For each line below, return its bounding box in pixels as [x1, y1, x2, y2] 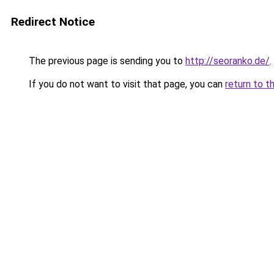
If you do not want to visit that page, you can [26, 78, 225, 90]
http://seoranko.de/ [185, 55, 270, 67]
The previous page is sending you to [26, 55, 185, 67]
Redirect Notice [11, 15, 95, 29]
